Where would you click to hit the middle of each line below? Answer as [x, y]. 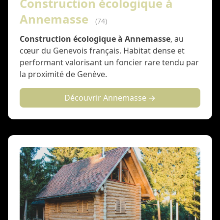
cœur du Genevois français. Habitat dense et [102, 51]
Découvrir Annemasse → [110, 98]
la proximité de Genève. [63, 74]
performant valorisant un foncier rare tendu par [109, 62]
